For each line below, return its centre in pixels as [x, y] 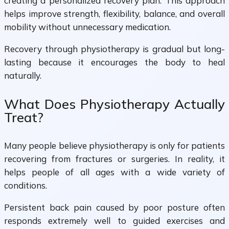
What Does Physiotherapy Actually [114, 104]
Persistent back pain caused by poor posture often [114, 208]
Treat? [24, 117]
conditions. [26, 186]
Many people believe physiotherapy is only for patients [114, 146]
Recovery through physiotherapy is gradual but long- [114, 49]
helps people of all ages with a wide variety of [114, 172]
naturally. [23, 76]
